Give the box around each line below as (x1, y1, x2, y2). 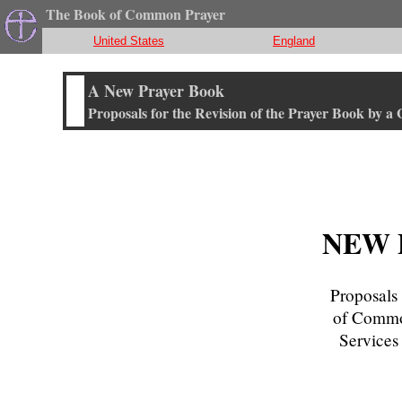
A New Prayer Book (87, 79, 224, 102)
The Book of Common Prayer (46, 4, 225, 24)
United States (93, 34, 164, 48)
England (273, 34, 315, 48)
